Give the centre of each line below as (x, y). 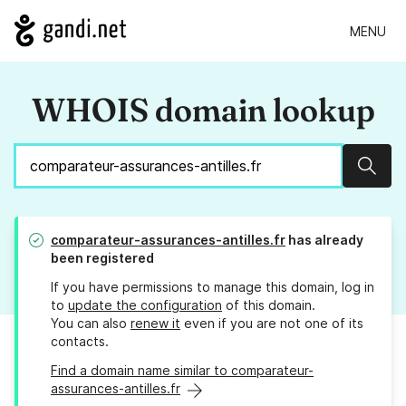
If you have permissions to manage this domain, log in (213, 287)
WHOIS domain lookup (203, 110)
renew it (155, 324)
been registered (102, 258)
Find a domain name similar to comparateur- (182, 371)
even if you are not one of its (272, 324)
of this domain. (269, 305)
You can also (91, 324)
